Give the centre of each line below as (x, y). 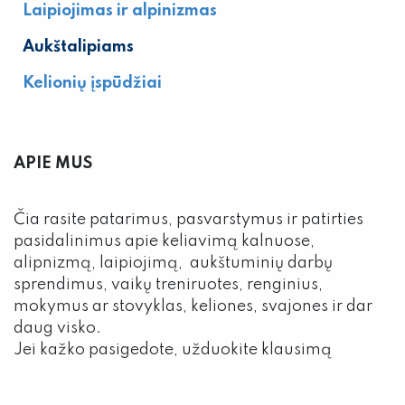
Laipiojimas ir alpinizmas (120, 11)
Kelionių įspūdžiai (92, 83)
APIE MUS (53, 164)
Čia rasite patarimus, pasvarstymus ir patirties (188, 220)
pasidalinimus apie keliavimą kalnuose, (164, 241)
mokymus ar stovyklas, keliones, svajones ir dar (193, 306)
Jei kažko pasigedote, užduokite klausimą (173, 350)
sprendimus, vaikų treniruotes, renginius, (168, 285)
